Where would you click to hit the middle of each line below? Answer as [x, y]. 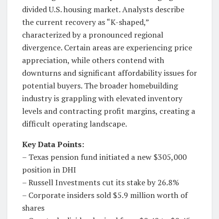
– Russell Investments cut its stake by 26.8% [100, 183]
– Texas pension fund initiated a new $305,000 [104, 157]
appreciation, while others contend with [93, 60]
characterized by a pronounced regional [93, 35]
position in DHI [49, 170]
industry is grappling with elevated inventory [102, 99]
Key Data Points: [53, 144]
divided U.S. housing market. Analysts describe [103, 10]
